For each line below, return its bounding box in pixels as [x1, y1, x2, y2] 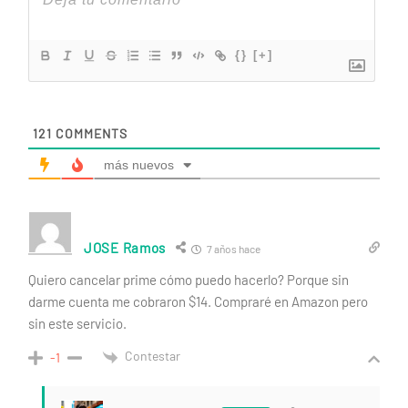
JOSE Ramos [84, 240, 166, 256]
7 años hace [205, 242, 260, 255]
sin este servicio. [28, 315, 127, 331]
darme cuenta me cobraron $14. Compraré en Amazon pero [28, 293, 368, 310]
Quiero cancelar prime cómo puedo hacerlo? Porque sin [28, 271, 349, 288]
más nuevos [104, 158, 174, 172]
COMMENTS [52, 126, 127, 141]
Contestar [125, 348, 180, 364]
